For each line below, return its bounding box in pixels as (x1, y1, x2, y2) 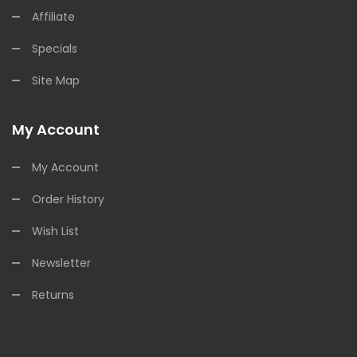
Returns (32, 286, 74, 303)
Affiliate (32, 8, 75, 25)
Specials (32, 40, 77, 57)
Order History (32, 190, 104, 207)
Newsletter (32, 254, 91, 271)
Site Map (32, 72, 80, 88)
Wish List (32, 222, 79, 239)
